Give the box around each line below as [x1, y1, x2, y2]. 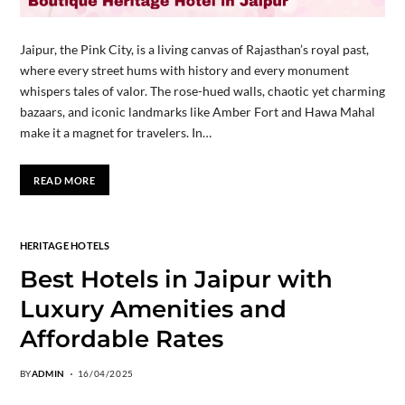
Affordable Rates [19, 325, 223, 354]
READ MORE [33, 174, 96, 186]
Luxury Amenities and [19, 295, 287, 325]
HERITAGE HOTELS [19, 240, 110, 252]
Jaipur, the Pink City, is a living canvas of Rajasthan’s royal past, [19, 42, 369, 58]
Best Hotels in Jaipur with [19, 265, 333, 295]
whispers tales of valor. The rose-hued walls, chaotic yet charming [19, 83, 385, 99]
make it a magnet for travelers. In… [19, 125, 212, 141]
